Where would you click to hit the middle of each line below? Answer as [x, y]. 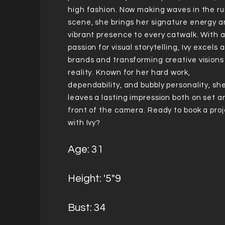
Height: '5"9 [94, 179]
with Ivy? [84, 123]
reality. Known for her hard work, [129, 73]
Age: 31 [86, 149]
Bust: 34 [87, 208]
